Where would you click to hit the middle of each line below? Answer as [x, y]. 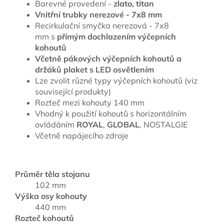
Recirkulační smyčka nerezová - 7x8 [102, 25]
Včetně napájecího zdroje [82, 135]
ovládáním [56, 124]
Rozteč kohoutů [44, 218]
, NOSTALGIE [163, 124]
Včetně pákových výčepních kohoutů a [108, 58]
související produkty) [73, 91]
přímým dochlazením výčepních [116, 36]
